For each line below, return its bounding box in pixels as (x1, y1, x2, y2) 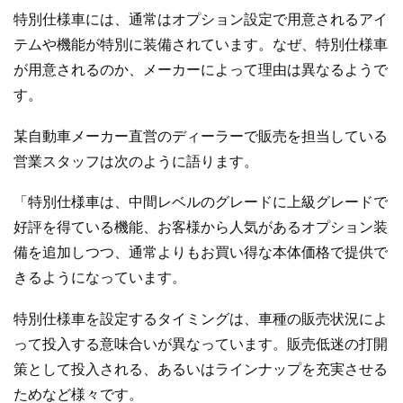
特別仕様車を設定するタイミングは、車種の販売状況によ (13, 310, 388, 327)
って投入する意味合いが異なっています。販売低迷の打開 (13, 336, 388, 352)
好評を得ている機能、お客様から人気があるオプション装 (13, 219, 388, 236)
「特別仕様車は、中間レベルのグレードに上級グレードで (13, 194, 388, 210)
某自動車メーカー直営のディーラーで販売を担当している (13, 128, 388, 144)
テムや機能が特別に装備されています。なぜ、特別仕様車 (13, 37, 388, 53)
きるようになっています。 (13, 270, 186, 286)
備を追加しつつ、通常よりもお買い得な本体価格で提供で (13, 245, 388, 261)
